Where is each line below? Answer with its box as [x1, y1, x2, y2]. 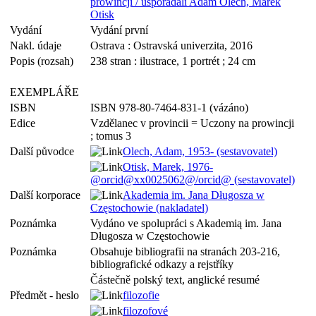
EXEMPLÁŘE [10, 86, 85, 98]
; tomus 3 [90, 130, 131, 142]
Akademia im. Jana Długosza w [123, 189, 265, 201]
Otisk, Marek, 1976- [123, 161, 213, 173]
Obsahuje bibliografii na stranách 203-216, [90, 245, 280, 257]
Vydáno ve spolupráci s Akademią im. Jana [90, 217, 281, 229]
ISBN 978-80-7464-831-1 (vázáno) [90, 102, 248, 114]
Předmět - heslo [10, 289, 85, 301]
